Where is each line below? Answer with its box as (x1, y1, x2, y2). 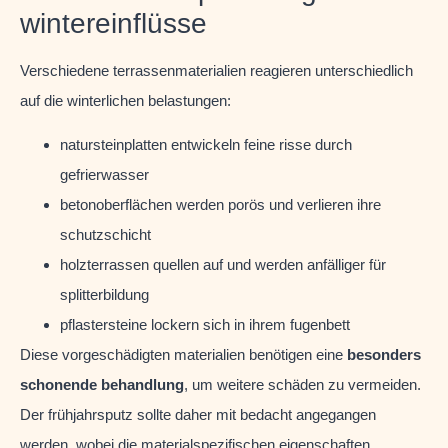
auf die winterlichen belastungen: (20, 91, 231, 109)
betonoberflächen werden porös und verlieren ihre (60, 196, 381, 214)
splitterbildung (60, 286, 149, 304)
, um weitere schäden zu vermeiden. (184, 376, 421, 394)
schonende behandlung (20, 376, 184, 394)
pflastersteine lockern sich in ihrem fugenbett (60, 316, 350, 334)
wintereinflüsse (20, 7, 207, 39)
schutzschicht (60, 226, 151, 244)
